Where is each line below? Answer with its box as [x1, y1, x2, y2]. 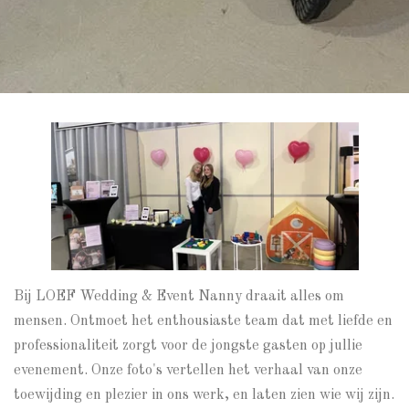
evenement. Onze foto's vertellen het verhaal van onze [14, 362, 362, 378]
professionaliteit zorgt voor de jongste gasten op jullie [14, 338, 362, 353]
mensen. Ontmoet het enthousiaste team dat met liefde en [14, 313, 393, 329]
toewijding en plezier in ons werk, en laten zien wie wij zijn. [14, 387, 394, 403]
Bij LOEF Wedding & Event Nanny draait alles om [14, 288, 344, 304]
